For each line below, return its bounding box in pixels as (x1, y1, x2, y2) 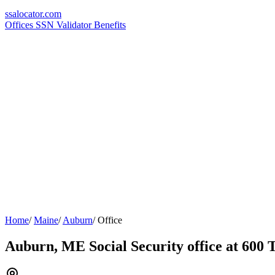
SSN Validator (36, 20, 94, 30)
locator (17, 9, 42, 19)
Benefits (94, 20, 126, 30)
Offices (5, 20, 36, 30)
